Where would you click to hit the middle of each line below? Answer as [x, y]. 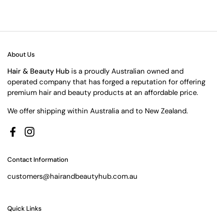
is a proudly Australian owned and [127, 71]
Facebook [29, 137]
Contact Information [38, 159]
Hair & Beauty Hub [39, 71]
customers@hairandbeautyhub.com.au [72, 176]
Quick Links [24, 208]
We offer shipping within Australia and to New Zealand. [98, 111]
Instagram [46, 137]
